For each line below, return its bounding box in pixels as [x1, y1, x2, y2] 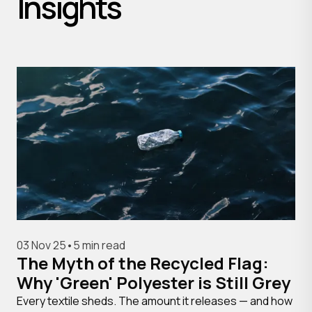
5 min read [73, 237, 125, 253]
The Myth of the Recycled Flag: [17, 251, 269, 274]
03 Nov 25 [17, 237, 66, 253]
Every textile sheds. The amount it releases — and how [17, 293, 292, 309]
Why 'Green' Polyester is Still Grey [17, 271, 290, 294]
